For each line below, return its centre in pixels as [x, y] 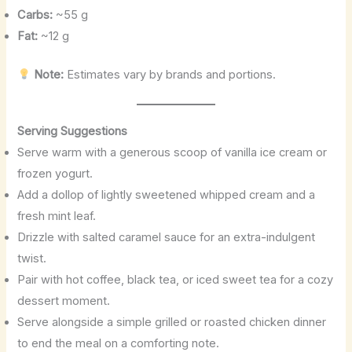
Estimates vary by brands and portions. [170, 74]
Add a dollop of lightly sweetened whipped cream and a [167, 195]
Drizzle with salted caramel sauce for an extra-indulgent [167, 237]
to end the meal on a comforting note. [119, 343]
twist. [32, 258]
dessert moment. [64, 301]
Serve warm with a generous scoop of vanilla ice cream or [172, 152]
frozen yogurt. [55, 174]
